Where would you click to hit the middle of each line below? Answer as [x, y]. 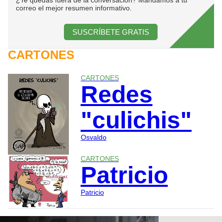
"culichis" [136, 120]
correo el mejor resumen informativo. [74, 8]
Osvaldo [93, 137]
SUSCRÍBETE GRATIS [111, 32]
